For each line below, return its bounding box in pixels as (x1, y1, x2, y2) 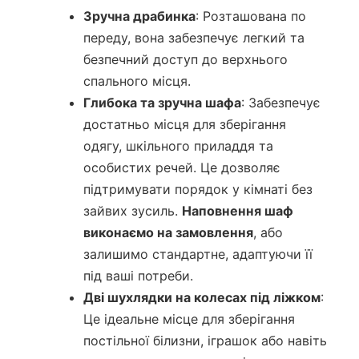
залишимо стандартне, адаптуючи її (83, 246, 313, 263)
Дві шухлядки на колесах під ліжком (83, 289, 321, 306)
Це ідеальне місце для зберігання (83, 311, 295, 328)
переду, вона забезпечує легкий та (83, 30, 305, 46)
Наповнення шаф (181, 203, 293, 220)
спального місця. (83, 73, 191, 90)
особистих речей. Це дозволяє (83, 159, 280, 176)
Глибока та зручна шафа (83, 95, 241, 111)
